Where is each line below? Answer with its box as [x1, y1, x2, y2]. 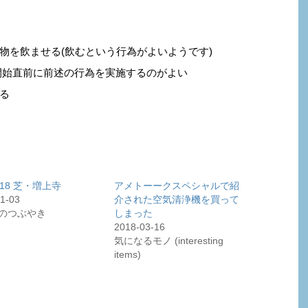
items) [114, 249, 142, 261]
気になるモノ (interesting [114, 235, 224, 247]
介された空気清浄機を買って [114, 194, 240, 206]
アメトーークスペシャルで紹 [114, 180, 240, 192]
